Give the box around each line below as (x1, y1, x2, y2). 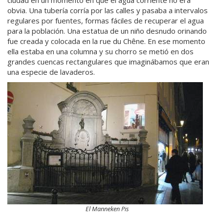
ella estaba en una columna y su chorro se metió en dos (7, 46, 194, 56)
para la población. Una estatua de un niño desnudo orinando (7, 25, 207, 36)
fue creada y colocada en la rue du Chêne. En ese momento (7, 36, 205, 46)
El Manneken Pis (85, 204, 129, 213)
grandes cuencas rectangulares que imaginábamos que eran (7, 56, 209, 66)
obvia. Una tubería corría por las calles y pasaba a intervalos (7, 5, 208, 15)
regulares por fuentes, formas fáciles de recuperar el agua (7, 15, 204, 25)
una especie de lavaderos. (7, 66, 95, 77)
